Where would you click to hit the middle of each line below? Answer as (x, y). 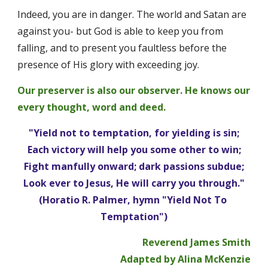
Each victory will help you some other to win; (134, 150)
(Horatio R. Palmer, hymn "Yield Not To (133, 200)
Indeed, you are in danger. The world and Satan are (132, 14)
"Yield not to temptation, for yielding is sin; (134, 133)
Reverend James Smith (196, 242)
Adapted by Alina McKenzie (185, 259)
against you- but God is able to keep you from (121, 31)
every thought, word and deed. (92, 107)
